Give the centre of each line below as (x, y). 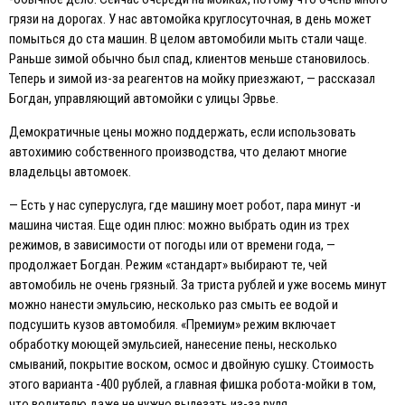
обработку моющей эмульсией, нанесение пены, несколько (173, 345)
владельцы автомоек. (70, 172)
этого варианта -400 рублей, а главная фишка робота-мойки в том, (193, 385)
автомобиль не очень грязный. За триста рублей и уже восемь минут (198, 285)
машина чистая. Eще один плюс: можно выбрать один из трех (179, 226)
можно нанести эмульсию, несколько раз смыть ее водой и (174, 305)
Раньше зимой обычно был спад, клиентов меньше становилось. (189, 59)
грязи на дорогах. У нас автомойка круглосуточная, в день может (190, 19)
